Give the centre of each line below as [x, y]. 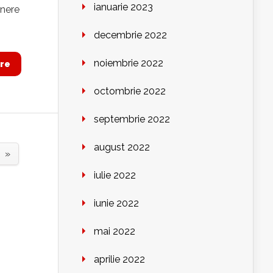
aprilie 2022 [119, 260]
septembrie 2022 [132, 119]
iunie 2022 [116, 204]
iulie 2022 [115, 175]
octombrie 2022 [130, 91]
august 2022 [122, 147]
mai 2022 [115, 232]
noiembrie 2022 [129, 63]
